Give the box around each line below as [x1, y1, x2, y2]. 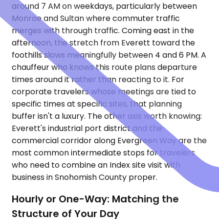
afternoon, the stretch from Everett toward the [12, 37, 195, 49]
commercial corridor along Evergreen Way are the [12, 135, 207, 147]
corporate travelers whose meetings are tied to [12, 86, 196, 98]
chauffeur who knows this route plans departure [12, 62, 197, 73]
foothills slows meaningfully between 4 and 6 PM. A [12, 49, 206, 61]
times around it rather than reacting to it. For [12, 74, 184, 86]
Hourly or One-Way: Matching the [12, 192, 179, 206]
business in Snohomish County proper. [12, 172, 157, 183]
